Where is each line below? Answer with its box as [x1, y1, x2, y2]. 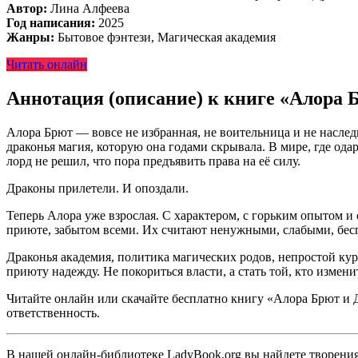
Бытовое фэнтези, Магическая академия [54, 30, 276, 44]
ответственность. [6, 305, 100, 320]
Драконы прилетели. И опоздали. [6, 181, 189, 195]
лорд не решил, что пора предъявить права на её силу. [6, 153, 300, 168]
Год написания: [6, 15, 95, 30]
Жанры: [6, 30, 54, 44]
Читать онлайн [6, 57, 87, 71]
